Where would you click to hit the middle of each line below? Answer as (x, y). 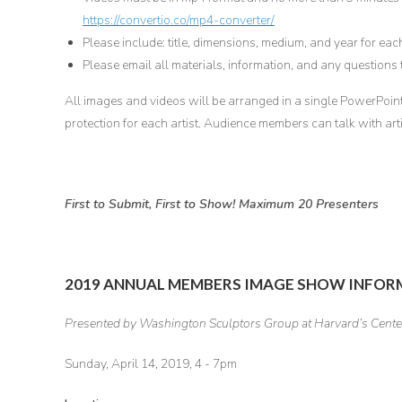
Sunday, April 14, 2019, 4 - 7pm (151, 364)
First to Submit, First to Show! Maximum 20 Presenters (222, 204)
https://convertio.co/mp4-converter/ (179, 20)
